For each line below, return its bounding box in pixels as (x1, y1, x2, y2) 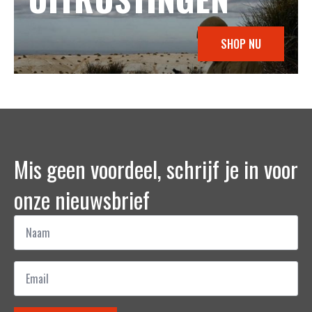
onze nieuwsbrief (14, 183, 150, 217)
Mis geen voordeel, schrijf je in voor (14, 153, 298, 186)
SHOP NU (221, 36, 261, 53)
